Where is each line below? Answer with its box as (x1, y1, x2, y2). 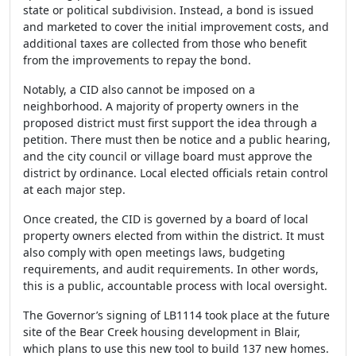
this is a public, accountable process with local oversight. (23, 278, 327, 293)
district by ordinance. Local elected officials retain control (23, 165, 328, 180)
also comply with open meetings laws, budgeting (23, 245, 285, 260)
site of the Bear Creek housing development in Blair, (23, 324, 300, 339)
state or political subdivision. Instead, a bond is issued (23, 2, 314, 17)
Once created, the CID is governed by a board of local (23, 211, 308, 226)
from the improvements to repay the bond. (23, 52, 251, 68)
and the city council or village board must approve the (23, 149, 312, 164)
